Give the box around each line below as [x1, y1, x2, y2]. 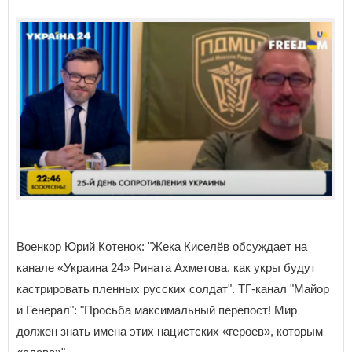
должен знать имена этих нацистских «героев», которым [16, 324, 323, 339]
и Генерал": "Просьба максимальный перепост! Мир [16, 303, 297, 317]
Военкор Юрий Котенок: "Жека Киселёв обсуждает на [16, 240, 307, 254]
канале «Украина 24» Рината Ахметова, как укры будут [16, 261, 316, 275]
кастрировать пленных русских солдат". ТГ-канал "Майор [16, 282, 329, 296]
